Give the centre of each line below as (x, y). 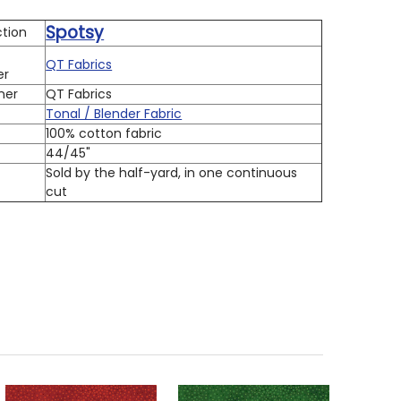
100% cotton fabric (104, 133)
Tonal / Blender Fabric (114, 113)
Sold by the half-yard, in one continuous (172, 172)
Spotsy (75, 32)
